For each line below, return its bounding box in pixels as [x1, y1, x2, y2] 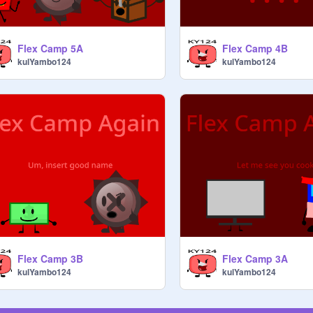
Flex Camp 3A [222, 251, 289, 265]
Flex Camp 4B [222, 41, 289, 56]
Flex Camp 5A [17, 41, 83, 56]
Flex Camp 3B [17, 251, 83, 265]
